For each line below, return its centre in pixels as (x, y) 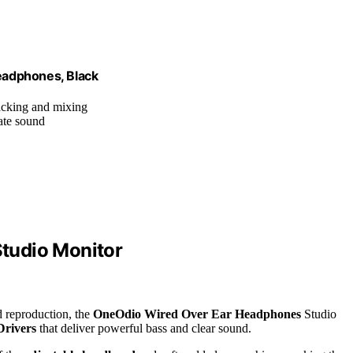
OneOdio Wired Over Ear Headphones (197, 314)
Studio (319, 314)
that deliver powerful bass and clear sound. (144, 328)
